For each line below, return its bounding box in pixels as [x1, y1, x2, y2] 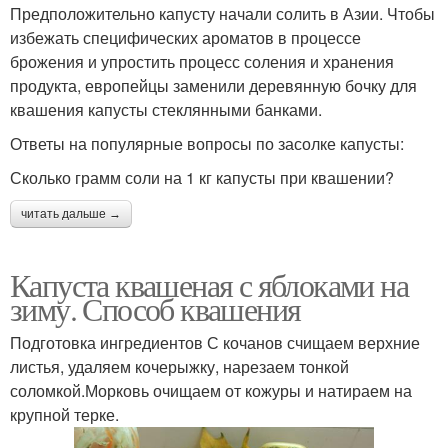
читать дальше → [21, 206, 121, 221]
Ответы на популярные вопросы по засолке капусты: [10, 131, 404, 155]
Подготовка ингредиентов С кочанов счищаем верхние [10, 330, 420, 354]
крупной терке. [10, 402, 119, 426]
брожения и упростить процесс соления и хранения [10, 49, 394, 73]
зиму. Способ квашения [10, 286, 301, 330]
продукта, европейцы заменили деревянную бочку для [10, 73, 417, 97]
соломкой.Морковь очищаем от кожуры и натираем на [10, 378, 412, 402]
